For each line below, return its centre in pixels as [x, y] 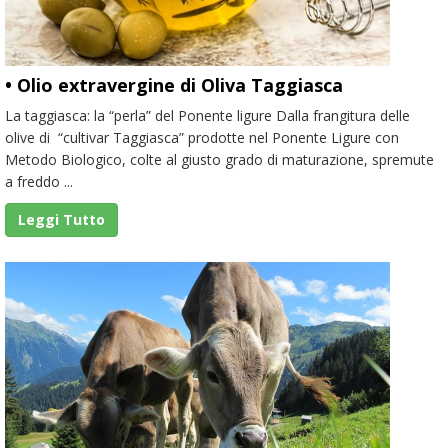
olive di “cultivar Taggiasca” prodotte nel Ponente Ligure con [202, 137]
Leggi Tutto [61, 219]
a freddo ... [39, 181]
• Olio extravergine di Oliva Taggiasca [174, 84]
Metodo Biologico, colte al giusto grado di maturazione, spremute [219, 159]
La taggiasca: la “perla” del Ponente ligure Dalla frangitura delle [207, 115]
